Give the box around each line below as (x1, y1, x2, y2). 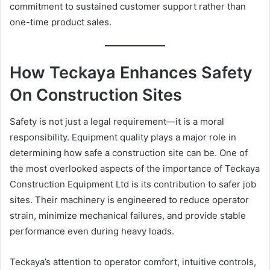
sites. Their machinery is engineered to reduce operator (10, 194, 249, 206)
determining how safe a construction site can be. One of (10, 147, 248, 159)
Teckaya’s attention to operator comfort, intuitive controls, (10, 256, 256, 268)
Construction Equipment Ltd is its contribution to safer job (10, 178, 256, 190)
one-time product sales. (10, 16, 111, 28)
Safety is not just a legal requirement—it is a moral (10, 116, 224, 128)
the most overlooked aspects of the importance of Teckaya (10, 163, 260, 175)
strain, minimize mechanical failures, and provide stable (10, 210, 246, 222)
